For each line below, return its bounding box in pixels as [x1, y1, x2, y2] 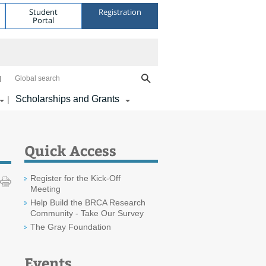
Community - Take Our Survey [30, 208, 144, 218]
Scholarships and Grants [15, 94, 119, 104]
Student [29, 6, 58, 17]
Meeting [30, 184, 61, 194]
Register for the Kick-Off [30, 173, 121, 183]
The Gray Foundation [30, 222, 111, 232]
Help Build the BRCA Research [30, 198, 145, 207]
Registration [98, 6, 141, 17]
